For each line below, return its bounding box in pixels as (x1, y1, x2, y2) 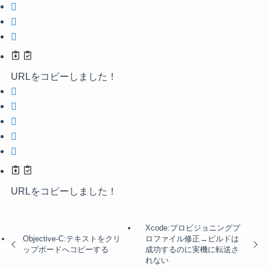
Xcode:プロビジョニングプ (145, 223, 240, 232)
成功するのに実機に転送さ (145, 244, 239, 254)
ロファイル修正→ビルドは (145, 234, 239, 243)
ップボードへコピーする (23, 244, 109, 254)
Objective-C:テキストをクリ (23, 234, 121, 243)
